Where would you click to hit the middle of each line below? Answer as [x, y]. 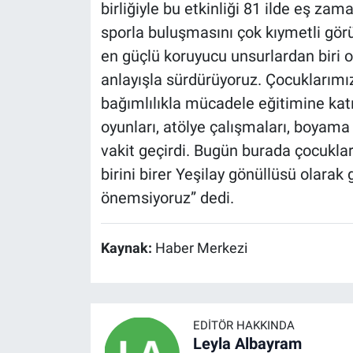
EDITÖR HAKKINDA [243, 325]
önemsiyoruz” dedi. [167, 198]
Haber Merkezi [201, 249]
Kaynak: [128, 249]
